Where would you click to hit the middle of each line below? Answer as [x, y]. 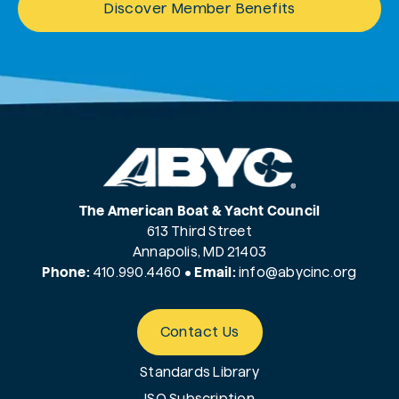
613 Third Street [199, 231]
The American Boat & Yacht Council [199, 210]
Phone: [66, 272]
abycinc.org [318, 272]
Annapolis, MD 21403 [199, 251]
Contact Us [199, 331]
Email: [215, 272]
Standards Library [199, 371]
